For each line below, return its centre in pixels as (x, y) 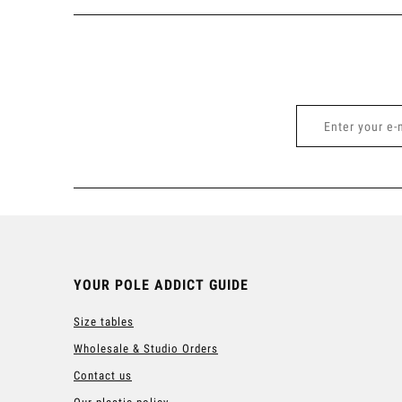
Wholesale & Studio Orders (146, 348)
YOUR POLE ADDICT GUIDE (161, 284)
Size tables (104, 321)
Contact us (103, 375)
